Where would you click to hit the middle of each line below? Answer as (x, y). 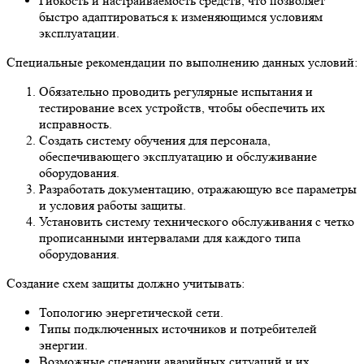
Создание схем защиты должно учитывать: (126, 283)
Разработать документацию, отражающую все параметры (198, 188)
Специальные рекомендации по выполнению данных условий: (182, 62)
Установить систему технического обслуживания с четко (197, 221)
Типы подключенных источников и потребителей (178, 328)
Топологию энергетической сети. (131, 312)
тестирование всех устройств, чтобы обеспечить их (182, 107)
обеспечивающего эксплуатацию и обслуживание (178, 156)
